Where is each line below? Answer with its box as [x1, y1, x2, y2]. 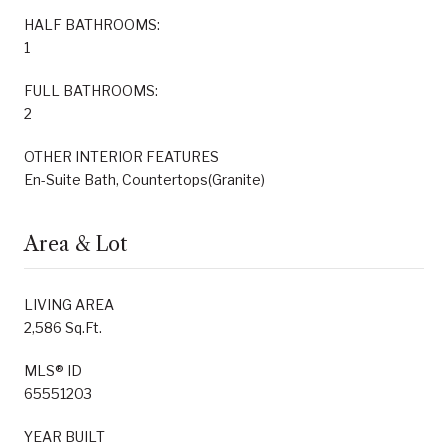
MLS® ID [24, 361, 82, 379]
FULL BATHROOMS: [24, 81, 158, 99]
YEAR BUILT [24, 427, 105, 445]
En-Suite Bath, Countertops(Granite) [24, 170, 265, 188]
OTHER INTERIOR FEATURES [24, 147, 219, 165]
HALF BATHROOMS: [24, 15, 160, 33]
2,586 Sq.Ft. [24, 318, 102, 336]
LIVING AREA [24, 295, 114, 313]
